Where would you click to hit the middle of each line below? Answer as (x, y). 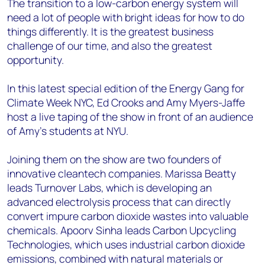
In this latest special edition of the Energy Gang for (126, 88)
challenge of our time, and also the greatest (110, 46)
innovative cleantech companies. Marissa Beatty (122, 173)
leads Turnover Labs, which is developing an (109, 188)
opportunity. (35, 60)
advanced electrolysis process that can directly (119, 202)
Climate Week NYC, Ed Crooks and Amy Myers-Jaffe (126, 102)
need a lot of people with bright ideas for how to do (126, 17)
